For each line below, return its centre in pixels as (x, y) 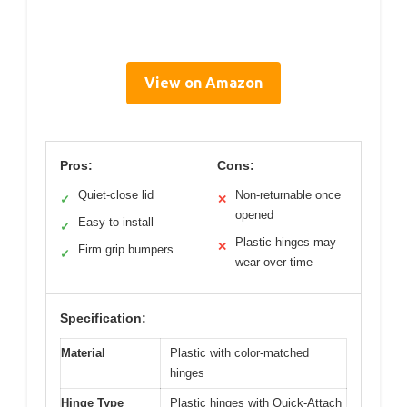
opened (254, 215)
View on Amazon (203, 83)
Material (83, 353)
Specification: (103, 318)
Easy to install (116, 223)
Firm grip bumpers (126, 250)
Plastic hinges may (286, 243)
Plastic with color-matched (239, 353)
